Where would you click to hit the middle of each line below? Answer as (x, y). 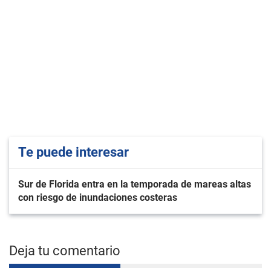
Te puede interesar (73, 152)
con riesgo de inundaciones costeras (98, 198)
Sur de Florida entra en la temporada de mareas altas (135, 184)
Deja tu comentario (65, 251)
